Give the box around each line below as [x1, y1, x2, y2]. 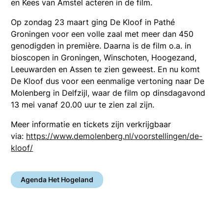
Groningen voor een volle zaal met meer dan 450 [11, 29, 194, 39]
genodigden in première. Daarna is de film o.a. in [11, 41, 192, 51]
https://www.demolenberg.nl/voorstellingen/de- [26, 131, 203, 141]
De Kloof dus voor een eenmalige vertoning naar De [11, 76, 205, 86]
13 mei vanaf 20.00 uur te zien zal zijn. [11, 100, 155, 110]
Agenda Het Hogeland [21, 175, 94, 184]
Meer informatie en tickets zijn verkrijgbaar [11, 119, 171, 130]
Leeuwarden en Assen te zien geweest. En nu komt [11, 64, 200, 75]
